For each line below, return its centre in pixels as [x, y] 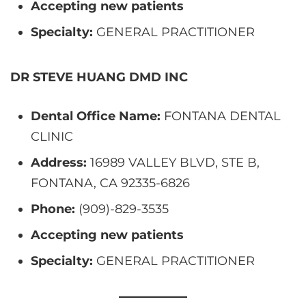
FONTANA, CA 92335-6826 [110, 183]
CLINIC [52, 136]
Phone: [53, 209]
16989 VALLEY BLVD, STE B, [173, 162]
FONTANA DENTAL [221, 116]
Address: [59, 162]
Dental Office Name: [96, 116]
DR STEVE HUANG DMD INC [99, 77]
